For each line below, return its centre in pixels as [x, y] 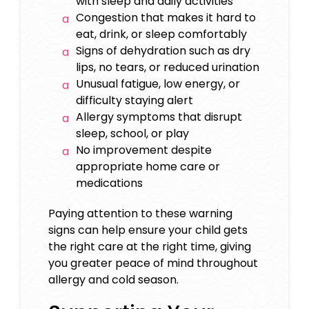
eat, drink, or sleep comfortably [161, 34]
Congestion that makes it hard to [166, 18]
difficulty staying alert [134, 101]
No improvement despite [144, 150]
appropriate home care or [148, 167]
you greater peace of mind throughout [153, 263]
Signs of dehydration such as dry [163, 51]
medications [109, 183]
